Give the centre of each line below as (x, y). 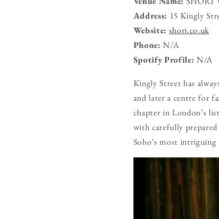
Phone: (147, 45)
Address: (150, 16)
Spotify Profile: (164, 60)
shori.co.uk (189, 30)
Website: (150, 30)
